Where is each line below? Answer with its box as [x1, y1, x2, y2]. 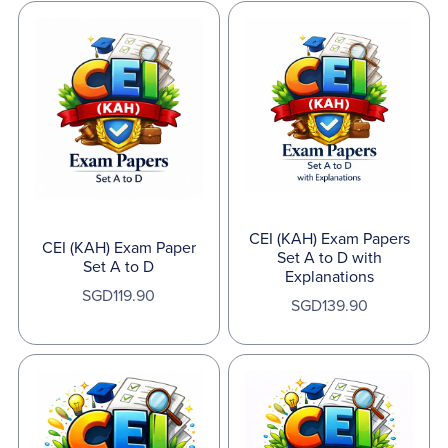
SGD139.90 [290, 295, 368, 316]
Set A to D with [276, 247, 382, 268]
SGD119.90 [82, 286, 156, 307]
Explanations [284, 266, 374, 287]
